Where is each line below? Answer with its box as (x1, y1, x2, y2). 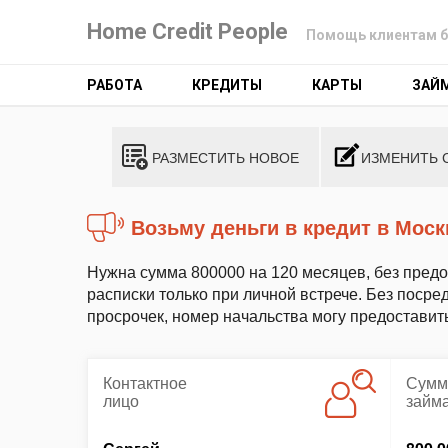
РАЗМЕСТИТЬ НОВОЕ (152, 147, 299, 167)
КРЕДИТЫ (192, 77, 262, 93)
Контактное (103, 371, 187, 394)
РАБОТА (87, 77, 142, 93)
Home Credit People (87, 19, 288, 44)
